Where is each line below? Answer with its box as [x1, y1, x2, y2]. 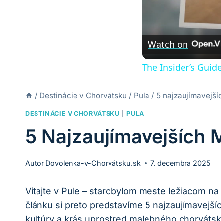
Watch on [148, 38, 188, 51]
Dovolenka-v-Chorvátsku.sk [45, 159, 141, 168]
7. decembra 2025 [150, 159, 211, 168]
